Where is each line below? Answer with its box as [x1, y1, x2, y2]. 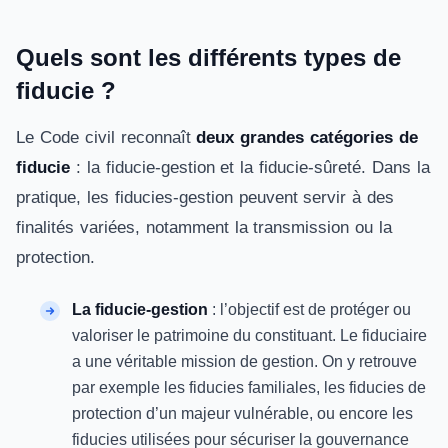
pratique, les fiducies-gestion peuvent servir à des [16, 188, 395, 207]
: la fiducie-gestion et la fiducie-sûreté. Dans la [70, 158, 430, 177]
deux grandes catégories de [196, 128, 418, 147]
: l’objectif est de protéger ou [208, 301, 411, 318]
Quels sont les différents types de [16, 44, 401, 71]
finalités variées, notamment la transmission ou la [16, 218, 393, 237]
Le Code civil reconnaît [16, 128, 197, 147]
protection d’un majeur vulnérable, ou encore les [72, 405, 413, 422]
